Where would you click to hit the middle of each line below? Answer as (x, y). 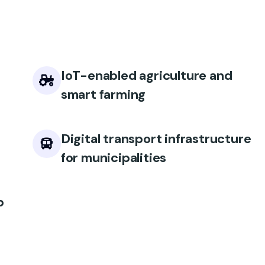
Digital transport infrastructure (156, 139)
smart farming (103, 94)
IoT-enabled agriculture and (146, 75)
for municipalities (114, 158)
